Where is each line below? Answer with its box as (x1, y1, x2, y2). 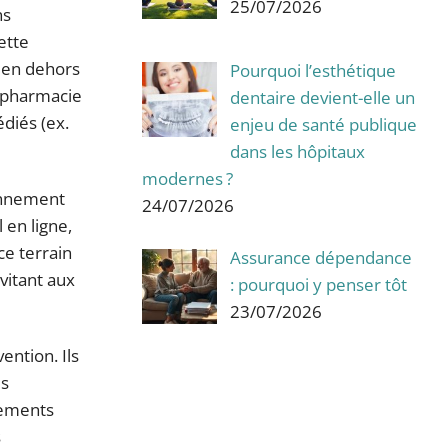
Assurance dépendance (229, 246, 412, 270)
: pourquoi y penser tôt (229, 273, 407, 297)
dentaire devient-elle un (229, 85, 415, 109)
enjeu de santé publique (229, 112, 417, 136)
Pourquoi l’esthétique (229, 58, 396, 82)
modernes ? (142, 166, 233, 190)
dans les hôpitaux (229, 139, 365, 163)
